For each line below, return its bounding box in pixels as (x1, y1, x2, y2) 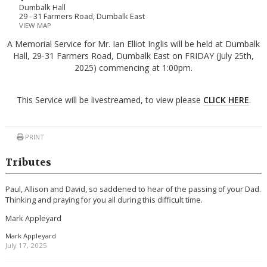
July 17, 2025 (5, 240, 47, 250)
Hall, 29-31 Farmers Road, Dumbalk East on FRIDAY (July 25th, (13, 50, 254, 62)
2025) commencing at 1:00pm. (74, 62, 193, 74)
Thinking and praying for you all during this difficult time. (5, 194, 203, 206)
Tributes (5, 156, 51, 169)
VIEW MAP (19, 21, 52, 30)
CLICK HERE (203, 94, 249, 106)
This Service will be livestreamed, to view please (16, 94, 203, 106)
